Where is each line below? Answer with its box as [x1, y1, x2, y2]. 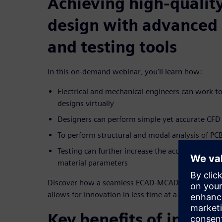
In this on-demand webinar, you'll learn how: [48, 67, 202, 77]
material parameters [57, 158, 128, 168]
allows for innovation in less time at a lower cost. [48, 190, 218, 200]
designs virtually [57, 99, 114, 109]
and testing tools [48, 37, 177, 57]
